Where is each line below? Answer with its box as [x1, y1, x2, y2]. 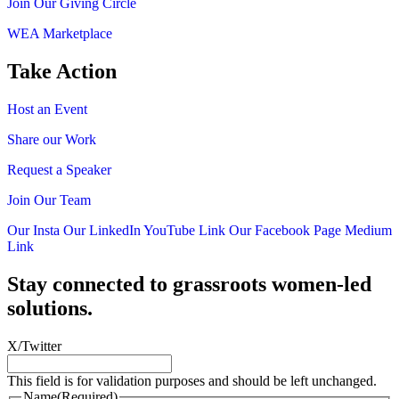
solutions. [7, 296, 93, 320]
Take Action [7, 59, 117, 83]
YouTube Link [143, 222, 225, 238]
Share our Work [7, 131, 96, 147]
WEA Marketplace [7, 26, 112, 42]
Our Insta [7, 222, 60, 238]
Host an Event [7, 101, 87, 117]
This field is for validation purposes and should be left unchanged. [7, 372, 377, 388]
